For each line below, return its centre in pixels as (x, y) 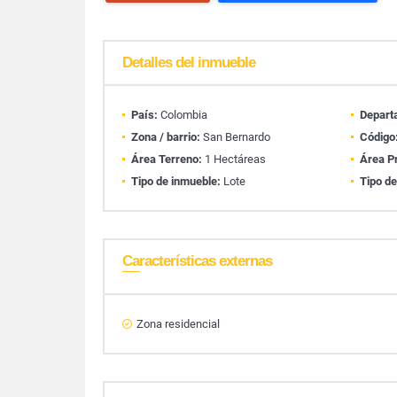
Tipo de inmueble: (176, 181)
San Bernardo (235, 137)
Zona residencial (178, 324)
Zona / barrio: (166, 137)
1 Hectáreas (234, 159)
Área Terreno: (167, 159)
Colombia (183, 115)
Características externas (197, 261)
